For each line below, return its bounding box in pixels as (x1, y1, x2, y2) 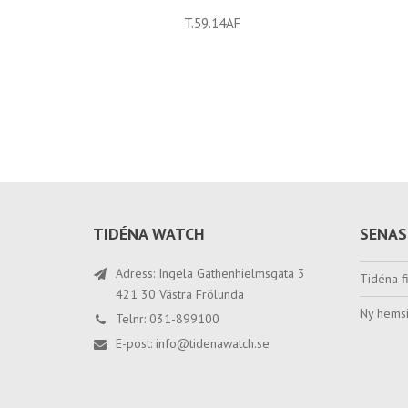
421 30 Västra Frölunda (116, 286, 244, 302)
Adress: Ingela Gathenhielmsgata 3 (116, 265, 305, 281)
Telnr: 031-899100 (116, 311, 219, 327)
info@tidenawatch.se (156, 335, 270, 352)
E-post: (116, 335, 156, 352)
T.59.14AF (184, 15, 241, 32)
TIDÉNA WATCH (93, 223, 205, 244)
